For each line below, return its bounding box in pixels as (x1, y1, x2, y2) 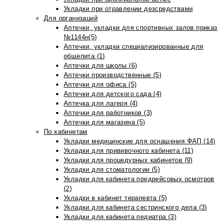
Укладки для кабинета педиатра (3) (64, 213, 177, 221)
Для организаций (44, 14, 98, 22)
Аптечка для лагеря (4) (64, 100, 138, 107)
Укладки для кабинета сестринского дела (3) (64, 204, 207, 211)
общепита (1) (64, 52, 105, 60)
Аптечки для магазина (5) (64, 118, 145, 126)
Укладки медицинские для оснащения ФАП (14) (64, 137, 216, 145)
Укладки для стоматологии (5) (64, 166, 160, 173)
